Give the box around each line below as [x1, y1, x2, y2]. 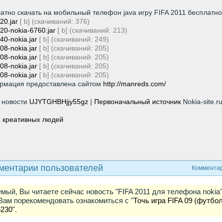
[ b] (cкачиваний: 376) [18, 17, 90, 25]
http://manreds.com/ [103, 79, 166, 88]
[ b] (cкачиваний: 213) [55, 26, 127, 34]
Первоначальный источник [94, 97, 181, 106]
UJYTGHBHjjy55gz [29, 97, 88, 106]
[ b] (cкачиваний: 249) [37, 35, 109, 43]
